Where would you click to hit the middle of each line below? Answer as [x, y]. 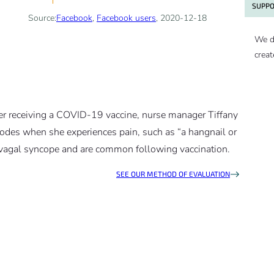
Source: [42, 18]
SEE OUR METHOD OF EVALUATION [173, 174]
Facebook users [126, 18]
